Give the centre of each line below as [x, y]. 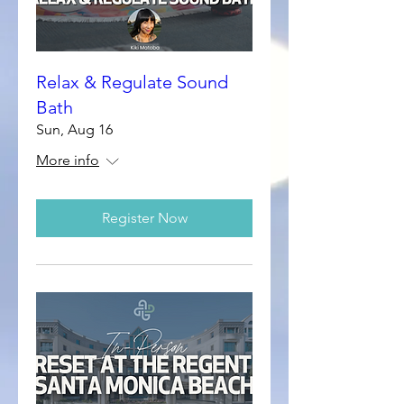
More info [68, 160]
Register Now [144, 218]
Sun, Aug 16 [74, 129]
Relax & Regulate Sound [132, 82]
